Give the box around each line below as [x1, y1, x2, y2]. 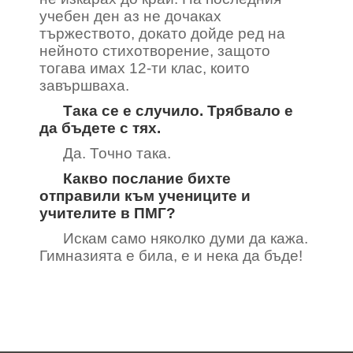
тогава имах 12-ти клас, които [39, 60, 250, 76]
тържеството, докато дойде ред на [39, 25, 285, 42]
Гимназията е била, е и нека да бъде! [39, 247, 303, 264]
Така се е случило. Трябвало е [63, 102, 293, 119]
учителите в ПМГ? [39, 205, 176, 221]
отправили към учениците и [39, 188, 251, 204]
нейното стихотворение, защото [39, 43, 270, 59]
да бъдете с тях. [39, 120, 161, 136]
